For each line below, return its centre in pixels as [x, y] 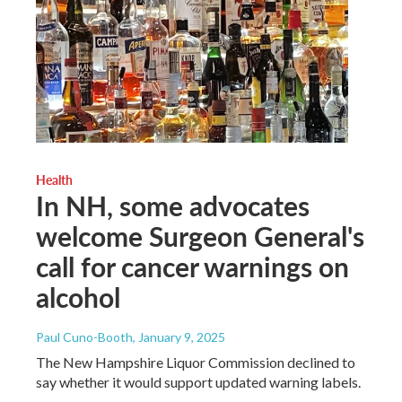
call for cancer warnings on [192, 266]
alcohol [78, 297]
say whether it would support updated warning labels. [198, 381]
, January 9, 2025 [179, 336]
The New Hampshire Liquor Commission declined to [196, 362]
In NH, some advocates [173, 205]
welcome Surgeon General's [200, 236]
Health [54, 179]
